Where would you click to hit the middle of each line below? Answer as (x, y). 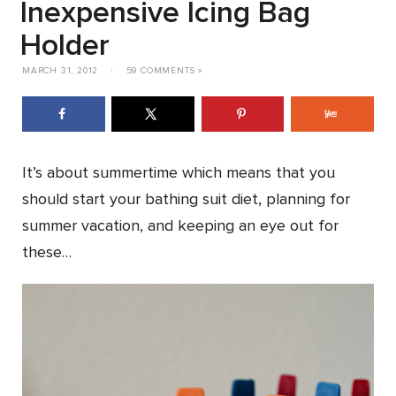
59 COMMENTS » (164, 71)
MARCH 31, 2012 (62, 71)
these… (47, 252)
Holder (65, 46)
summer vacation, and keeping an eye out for (180, 226)
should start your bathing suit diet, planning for (186, 199)
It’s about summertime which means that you (179, 173)
